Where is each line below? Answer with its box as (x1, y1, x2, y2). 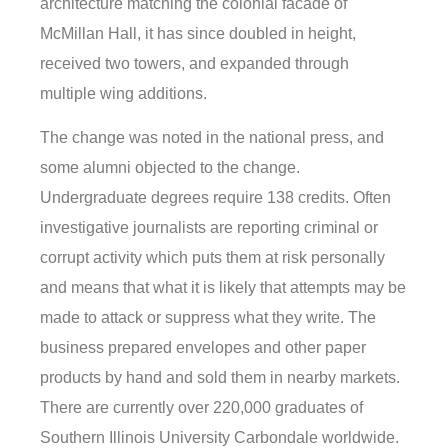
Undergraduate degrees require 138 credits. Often (40, 189, 391, 207)
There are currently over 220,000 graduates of (40, 399, 363, 417)
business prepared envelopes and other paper (40, 339, 366, 357)
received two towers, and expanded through (40, 54, 349, 72)
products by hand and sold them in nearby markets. (40, 369, 400, 387)
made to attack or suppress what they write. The (40, 309, 376, 327)
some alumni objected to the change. (40, 159, 300, 177)
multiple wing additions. (40, 84, 207, 102)
